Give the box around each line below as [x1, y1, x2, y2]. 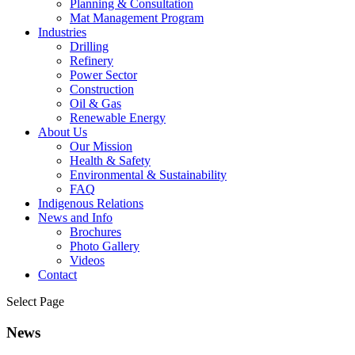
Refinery [70, 54, 113, 67]
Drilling [70, 40, 109, 53]
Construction [70, 82, 134, 96]
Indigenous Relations [38, 197, 143, 210]
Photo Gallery [70, 239, 139, 253]
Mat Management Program [70, 11, 204, 25]
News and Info [38, 211, 113, 224]
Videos [70, 254, 105, 267]
